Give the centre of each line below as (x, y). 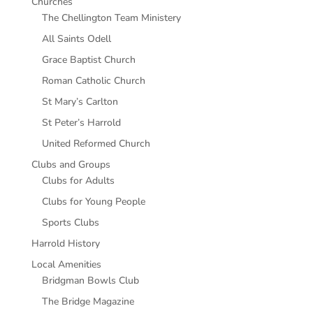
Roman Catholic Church (93, 81)
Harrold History (65, 243)
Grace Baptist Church (88, 60)
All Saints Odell (76, 39)
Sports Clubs (70, 223)
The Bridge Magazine (88, 301)
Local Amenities (66, 264)
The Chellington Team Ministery (111, 18)
